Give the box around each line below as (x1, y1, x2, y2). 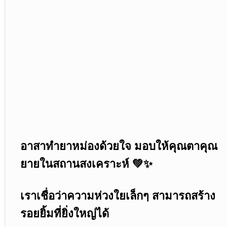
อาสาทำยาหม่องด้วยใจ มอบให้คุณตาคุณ (20, 137, 217, 154)
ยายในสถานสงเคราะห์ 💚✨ (20, 155, 153, 172)
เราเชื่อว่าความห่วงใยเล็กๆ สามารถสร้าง (20, 186, 215, 204)
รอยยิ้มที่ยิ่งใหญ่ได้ (20, 204, 109, 221)
